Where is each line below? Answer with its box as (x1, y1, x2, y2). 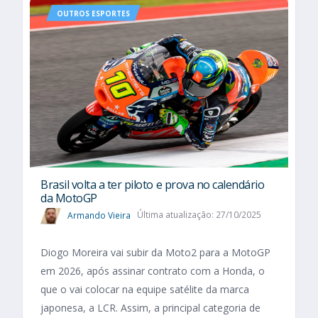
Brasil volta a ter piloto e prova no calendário (40, 177, 265, 193)
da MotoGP (40, 190, 97, 207)
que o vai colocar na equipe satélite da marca (40, 282, 249, 296)
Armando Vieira (67, 209, 131, 221)
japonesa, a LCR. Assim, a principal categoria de (40, 300, 261, 314)
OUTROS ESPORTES (57, 8, 130, 18)
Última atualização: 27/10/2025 (136, 209, 261, 221)
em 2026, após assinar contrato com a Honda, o (40, 263, 265, 278)
